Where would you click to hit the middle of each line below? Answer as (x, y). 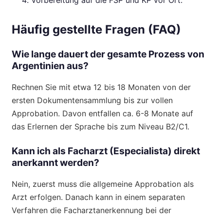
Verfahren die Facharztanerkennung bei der (91, 210)
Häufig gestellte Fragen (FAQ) (96, 29)
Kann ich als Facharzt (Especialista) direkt (106, 151)
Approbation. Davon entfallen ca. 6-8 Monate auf (102, 113)
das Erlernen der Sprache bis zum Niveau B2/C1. (100, 126)
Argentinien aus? (50, 65)
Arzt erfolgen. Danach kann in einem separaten (98, 197)
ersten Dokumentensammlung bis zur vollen (92, 100)
